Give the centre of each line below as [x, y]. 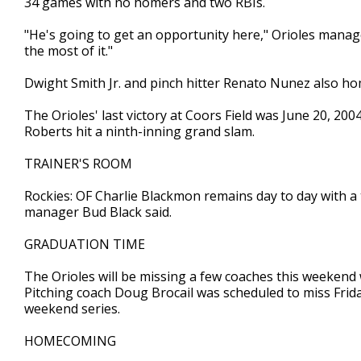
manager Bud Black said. [98, 212]
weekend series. [72, 309]
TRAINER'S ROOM [78, 164]
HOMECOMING [70, 341]
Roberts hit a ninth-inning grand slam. [139, 131]
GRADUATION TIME [85, 244]
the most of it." [68, 51]
